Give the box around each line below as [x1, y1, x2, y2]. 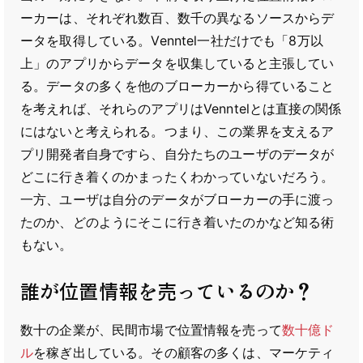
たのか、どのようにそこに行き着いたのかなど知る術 [20, 214, 335, 230]
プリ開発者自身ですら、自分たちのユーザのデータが [20, 146, 335, 162]
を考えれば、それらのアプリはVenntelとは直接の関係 [20, 100, 341, 117]
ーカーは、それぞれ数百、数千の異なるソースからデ [20, 10, 335, 26]
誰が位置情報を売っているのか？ [20, 276, 314, 305]
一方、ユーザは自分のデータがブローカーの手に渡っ [20, 191, 335, 207]
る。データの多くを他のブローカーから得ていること [20, 78, 335, 94]
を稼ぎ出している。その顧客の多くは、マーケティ [33, 344, 335, 361]
